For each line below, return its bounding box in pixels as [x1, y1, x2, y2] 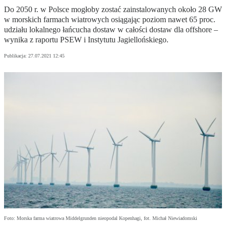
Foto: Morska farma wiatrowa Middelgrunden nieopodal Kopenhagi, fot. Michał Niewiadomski [4, 215, 197, 221]
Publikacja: [4, 53, 28, 59]
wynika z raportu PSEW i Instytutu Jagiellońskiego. [4, 35, 168, 44]
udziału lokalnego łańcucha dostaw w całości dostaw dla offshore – [4, 25, 218, 34]
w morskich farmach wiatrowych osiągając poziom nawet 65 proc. [4, 15, 215, 24]
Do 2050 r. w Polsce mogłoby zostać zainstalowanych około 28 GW [4, 5, 222, 14]
